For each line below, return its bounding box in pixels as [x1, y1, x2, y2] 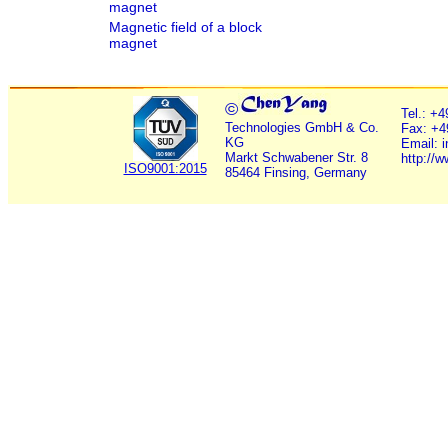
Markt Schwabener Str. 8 [225, 150, 368, 165]
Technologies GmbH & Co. [225, 120, 379, 135]
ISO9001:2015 [123, 161, 207, 176]
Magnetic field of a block [108, 19, 262, 35]
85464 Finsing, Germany [225, 165, 367, 180]
